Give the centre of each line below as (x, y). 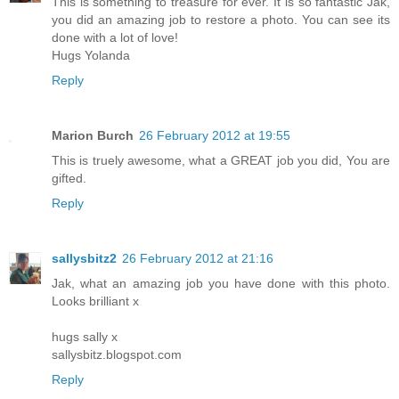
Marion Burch (93, 136)
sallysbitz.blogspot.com (117, 355)
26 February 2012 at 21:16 (198, 259)
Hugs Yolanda (91, 56)
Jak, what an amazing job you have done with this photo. (221, 284)
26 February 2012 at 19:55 (215, 136)
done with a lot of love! (115, 38)
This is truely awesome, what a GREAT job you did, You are (221, 161)
